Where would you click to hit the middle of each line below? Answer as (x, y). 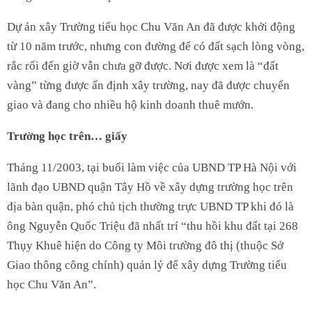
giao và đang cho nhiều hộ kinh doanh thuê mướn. (130, 104)
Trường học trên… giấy (67, 136)
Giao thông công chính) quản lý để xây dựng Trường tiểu (147, 265)
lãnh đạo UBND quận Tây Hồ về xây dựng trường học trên (150, 187)
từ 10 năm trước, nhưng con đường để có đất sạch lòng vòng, (156, 46)
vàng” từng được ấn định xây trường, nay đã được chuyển (148, 85)
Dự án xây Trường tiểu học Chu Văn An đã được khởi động (151, 26)
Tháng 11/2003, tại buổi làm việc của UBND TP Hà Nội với (152, 167)
